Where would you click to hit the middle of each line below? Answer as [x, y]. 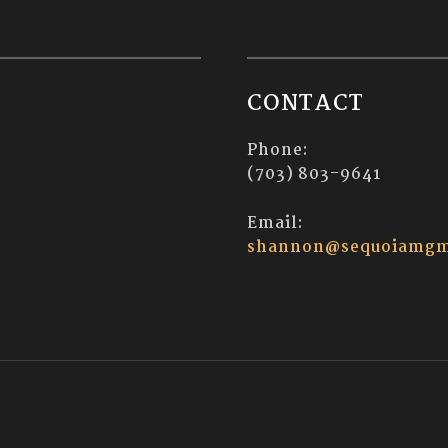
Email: [274, 223]
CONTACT [305, 103]
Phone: [277, 150]
